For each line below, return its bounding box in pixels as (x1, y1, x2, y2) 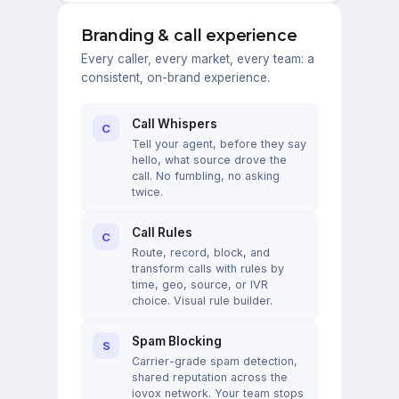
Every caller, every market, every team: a (81, 52, 314, 67)
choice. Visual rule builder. (132, 294, 273, 308)
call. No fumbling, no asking (132, 169, 280, 183)
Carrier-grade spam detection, (132, 354, 297, 369)
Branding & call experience (81, 26, 297, 45)
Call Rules (132, 225, 192, 240)
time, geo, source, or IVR (132, 278, 268, 292)
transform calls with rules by (132, 262, 284, 276)
